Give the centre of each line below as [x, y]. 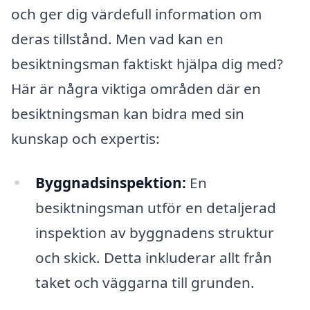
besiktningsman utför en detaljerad [155, 207]
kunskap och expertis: [85, 138]
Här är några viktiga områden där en [136, 88]
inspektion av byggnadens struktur [154, 232]
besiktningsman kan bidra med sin [128, 113]
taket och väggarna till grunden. [145, 282]
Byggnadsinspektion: [110, 182]
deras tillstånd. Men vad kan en [117, 38]
